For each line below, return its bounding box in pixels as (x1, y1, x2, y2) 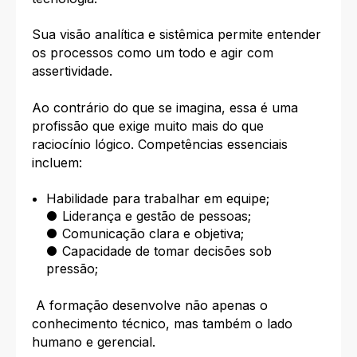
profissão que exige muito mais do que (32, 117, 264, 134)
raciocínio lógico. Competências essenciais (32, 135, 288, 152)
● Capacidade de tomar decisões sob (45, 243, 272, 260)
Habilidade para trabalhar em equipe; (45, 190, 269, 207)
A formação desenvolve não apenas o (32, 297, 268, 314)
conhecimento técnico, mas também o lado (32, 316, 292, 332)
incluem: (32, 154, 82, 171)
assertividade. (32, 63, 112, 80)
